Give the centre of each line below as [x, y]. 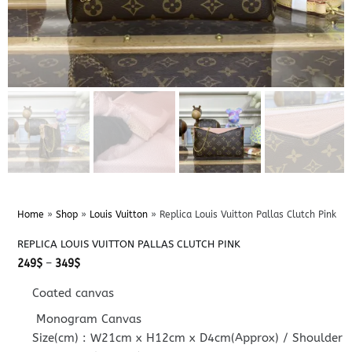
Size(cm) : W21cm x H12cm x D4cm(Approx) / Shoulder [188, 337]
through [99, 295]
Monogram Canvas [87, 319]
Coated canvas [73, 293]
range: [96, 273]
